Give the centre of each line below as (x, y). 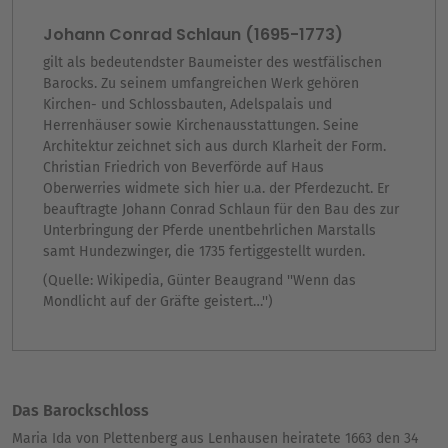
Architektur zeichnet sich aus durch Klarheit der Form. (214, 147)
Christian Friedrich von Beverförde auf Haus (183, 168)
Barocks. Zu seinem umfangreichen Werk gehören (201, 84)
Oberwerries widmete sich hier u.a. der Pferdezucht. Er (216, 189)
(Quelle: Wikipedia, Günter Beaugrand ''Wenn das (199, 281)
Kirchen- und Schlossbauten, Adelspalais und (187, 105)
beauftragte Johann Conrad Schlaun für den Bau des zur (221, 210)
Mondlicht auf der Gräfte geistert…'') (160, 302)
